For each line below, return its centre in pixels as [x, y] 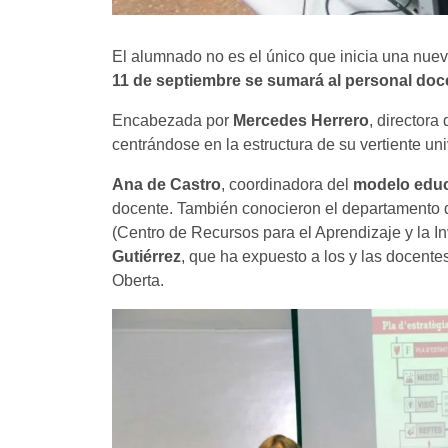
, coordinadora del [287, 184]
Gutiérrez [146, 256]
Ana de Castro [166, 184]
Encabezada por [172, 120]
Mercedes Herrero [301, 120]
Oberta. [138, 280]
